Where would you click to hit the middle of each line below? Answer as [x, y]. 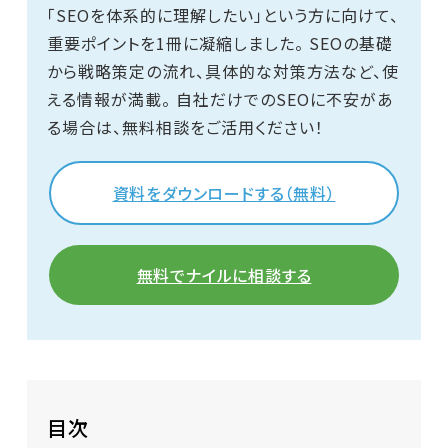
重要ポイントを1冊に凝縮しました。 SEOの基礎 [219, 42]
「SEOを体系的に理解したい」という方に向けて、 [222, 14]
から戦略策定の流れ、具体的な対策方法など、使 [222, 70]
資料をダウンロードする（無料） [224, 192]
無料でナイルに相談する [224, 274]
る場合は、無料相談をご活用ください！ [185, 126]
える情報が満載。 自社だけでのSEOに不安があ [220, 98]
